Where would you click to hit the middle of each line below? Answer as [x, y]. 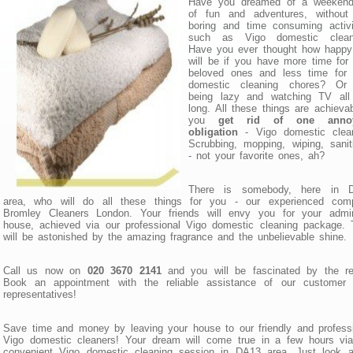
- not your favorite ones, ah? [256, 155]
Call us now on [45, 270]
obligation [213, 132]
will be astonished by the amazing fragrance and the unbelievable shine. [175, 236]
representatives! [40, 294]
